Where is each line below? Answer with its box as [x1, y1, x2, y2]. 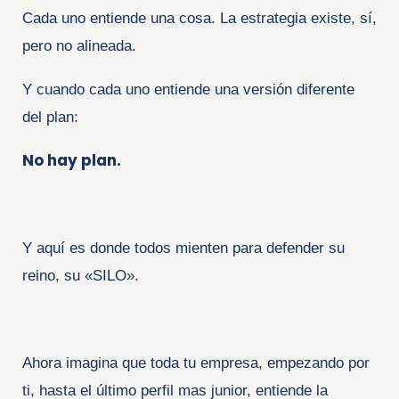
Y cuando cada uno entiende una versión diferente [22, 80, 354, 98]
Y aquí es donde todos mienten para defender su [22, 239, 345, 256]
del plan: [22, 108, 78, 126]
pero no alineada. [22, 37, 145, 54]
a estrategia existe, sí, [228, 9, 377, 27]
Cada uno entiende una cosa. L [22, 9, 228, 27]
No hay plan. [22, 149, 121, 171]
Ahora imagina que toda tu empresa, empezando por [22, 354, 370, 371]
